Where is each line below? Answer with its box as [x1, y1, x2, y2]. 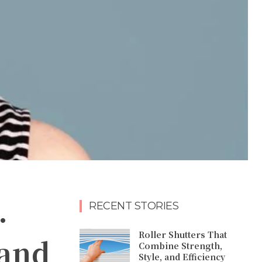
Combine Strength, [139, 240, 223, 252]
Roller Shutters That [139, 229, 227, 241]
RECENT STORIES [89, 199, 178, 212]
